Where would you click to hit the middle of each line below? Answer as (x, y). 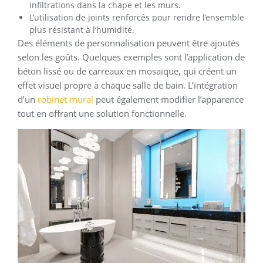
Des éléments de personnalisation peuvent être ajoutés (129, 43)
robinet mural (65, 100)
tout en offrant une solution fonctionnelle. (102, 114)
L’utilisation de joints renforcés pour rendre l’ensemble (137, 18)
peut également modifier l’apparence (168, 100)
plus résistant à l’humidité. (82, 30)
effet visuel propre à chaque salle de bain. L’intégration (128, 85)
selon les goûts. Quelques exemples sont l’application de (131, 57)
